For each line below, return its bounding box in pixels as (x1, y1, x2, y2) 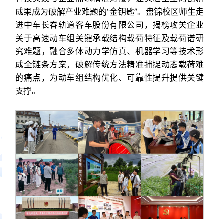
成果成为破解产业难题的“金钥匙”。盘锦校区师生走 (15, 7, 204, 17)
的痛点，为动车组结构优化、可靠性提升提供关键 (15, 73, 204, 83)
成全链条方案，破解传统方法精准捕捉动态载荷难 (15, 60, 204, 69)
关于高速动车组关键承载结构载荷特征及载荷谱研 (15, 33, 204, 43)
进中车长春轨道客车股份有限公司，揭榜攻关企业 (15, 20, 204, 30)
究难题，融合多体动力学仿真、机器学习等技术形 (15, 46, 204, 56)
